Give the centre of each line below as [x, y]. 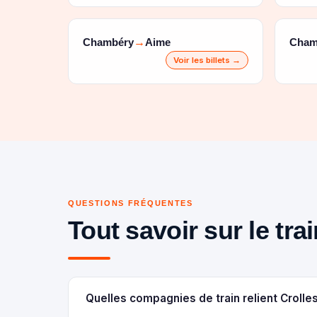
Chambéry [108, 42]
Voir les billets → [207, 60]
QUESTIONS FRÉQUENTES [131, 203]
